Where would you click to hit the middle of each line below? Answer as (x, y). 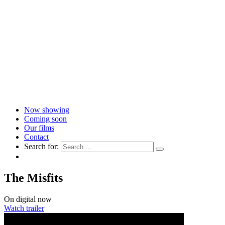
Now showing (47, 110)
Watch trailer (24, 208)
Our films (39, 128)
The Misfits (33, 178)
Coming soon (45, 119)
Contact (36, 137)
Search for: (41, 147)
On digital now (28, 199)
